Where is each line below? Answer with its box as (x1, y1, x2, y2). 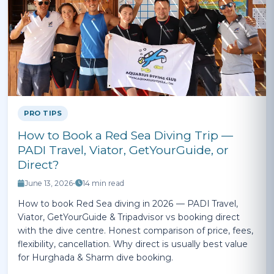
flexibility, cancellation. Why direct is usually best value (18, 239, 248, 249)
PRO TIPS (24, 109, 62, 117)
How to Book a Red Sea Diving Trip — (18, 128, 233, 143)
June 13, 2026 (24, 179, 73, 188)
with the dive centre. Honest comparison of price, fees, (18, 226, 253, 235)
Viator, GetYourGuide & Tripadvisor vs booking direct (18, 212, 240, 222)
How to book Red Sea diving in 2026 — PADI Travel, (18, 199, 238, 209)
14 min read (83, 179, 124, 188)
